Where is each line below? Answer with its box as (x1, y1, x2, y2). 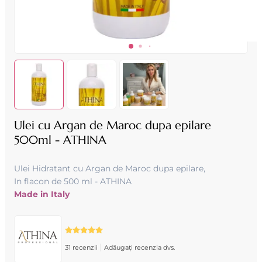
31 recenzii (64, 243, 99, 251)
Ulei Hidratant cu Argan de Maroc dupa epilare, (13, 163, 205, 174)
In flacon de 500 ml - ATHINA (13, 176, 132, 187)
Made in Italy (13, 189, 70, 199)
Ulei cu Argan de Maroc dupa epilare (13, 118, 211, 133)
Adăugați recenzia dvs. (104, 243, 175, 251)
